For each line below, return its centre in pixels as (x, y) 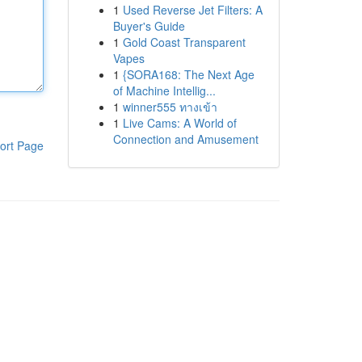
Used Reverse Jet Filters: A (192, 10)
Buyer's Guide (149, 26)
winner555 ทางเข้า (170, 107)
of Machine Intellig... (164, 90)
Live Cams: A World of (179, 123)
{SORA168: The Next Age (188, 74)
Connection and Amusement (185, 139)
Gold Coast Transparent (184, 42)
